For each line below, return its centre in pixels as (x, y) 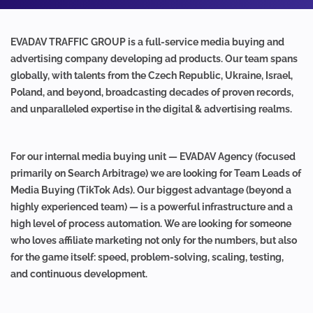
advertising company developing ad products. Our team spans (154, 59)
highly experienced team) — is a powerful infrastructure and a (152, 207)
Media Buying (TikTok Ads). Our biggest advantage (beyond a (151, 190)
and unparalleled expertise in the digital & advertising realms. (151, 109)
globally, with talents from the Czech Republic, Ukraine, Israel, (152, 75)
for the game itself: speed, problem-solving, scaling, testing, (147, 257)
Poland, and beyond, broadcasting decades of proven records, (152, 92)
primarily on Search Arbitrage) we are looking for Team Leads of (156, 173)
